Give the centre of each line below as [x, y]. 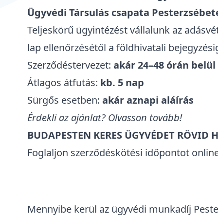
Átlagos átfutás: [64, 82]
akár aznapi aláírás [148, 100]
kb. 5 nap [122, 82]
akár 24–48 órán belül [164, 65]
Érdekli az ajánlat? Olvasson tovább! [105, 118]
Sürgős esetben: [65, 100]
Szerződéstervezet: [70, 65]
